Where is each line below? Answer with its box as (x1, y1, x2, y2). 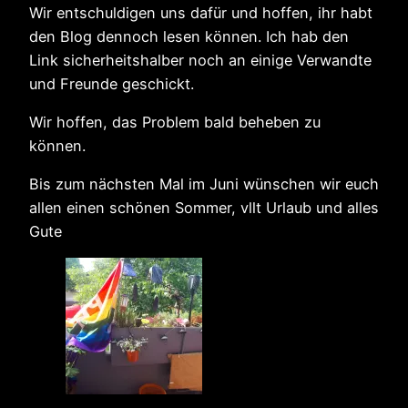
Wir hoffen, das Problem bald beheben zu (29, 112, 321, 131)
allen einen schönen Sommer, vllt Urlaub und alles (29, 199, 379, 218)
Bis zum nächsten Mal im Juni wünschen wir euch (29, 175, 379, 194)
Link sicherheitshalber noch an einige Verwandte (29, 50, 372, 69)
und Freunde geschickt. (29, 74, 194, 93)
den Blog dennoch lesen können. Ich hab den (29, 26, 349, 46)
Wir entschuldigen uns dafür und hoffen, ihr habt (29, 3, 372, 22)
